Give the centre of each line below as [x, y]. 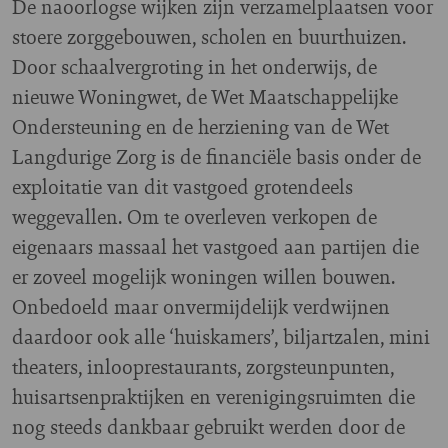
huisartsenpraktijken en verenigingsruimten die [213, 396]
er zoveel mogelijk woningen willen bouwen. [203, 276]
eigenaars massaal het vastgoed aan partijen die [215, 246]
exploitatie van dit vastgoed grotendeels [182, 186]
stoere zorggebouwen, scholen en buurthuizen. [209, 36]
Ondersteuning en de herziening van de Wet [200, 126]
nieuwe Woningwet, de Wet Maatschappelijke [205, 96]
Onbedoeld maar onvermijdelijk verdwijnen [201, 306]
